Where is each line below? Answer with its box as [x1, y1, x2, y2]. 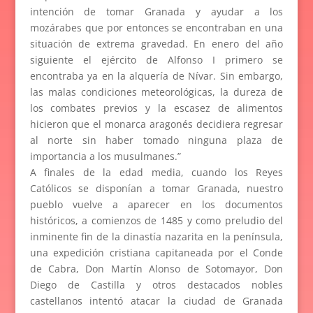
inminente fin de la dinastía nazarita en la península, [29, 229, 284, 243]
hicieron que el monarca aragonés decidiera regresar [29, 117, 284, 131]
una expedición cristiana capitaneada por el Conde [29, 245, 284, 259]
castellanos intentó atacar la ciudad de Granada [29, 293, 284, 307]
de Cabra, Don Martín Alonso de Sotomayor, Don [29, 261, 284, 275]
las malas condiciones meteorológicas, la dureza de [29, 85, 284, 99]
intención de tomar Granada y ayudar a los [29, 4, 284, 18]
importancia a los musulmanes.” [29, 149, 181, 163]
